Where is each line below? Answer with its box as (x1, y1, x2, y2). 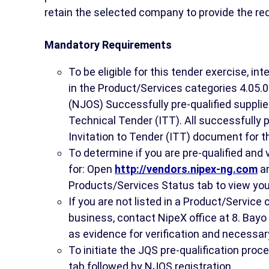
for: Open (68, 162, 115, 175)
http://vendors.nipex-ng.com (115, 162, 258, 175)
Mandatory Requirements (44, 38, 172, 51)
